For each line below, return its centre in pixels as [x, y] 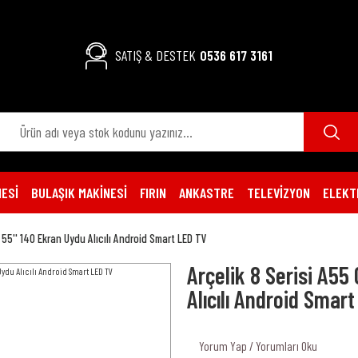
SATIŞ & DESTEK [155, 56]
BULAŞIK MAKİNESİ [79, 192]
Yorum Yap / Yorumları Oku [258, 345]
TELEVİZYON [278, 192]
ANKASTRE [207, 192]
